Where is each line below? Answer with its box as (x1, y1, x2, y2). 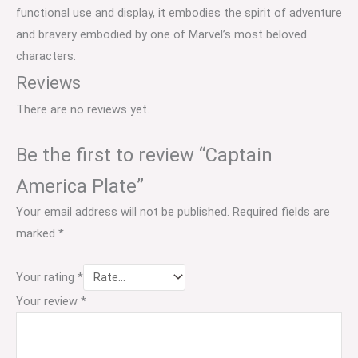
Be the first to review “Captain (16, 143, 272, 166)
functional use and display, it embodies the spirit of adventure (16, 5, 342, 20)
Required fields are (233, 205, 330, 220)
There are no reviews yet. (16, 101, 149, 117)
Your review (16, 294, 81, 309)
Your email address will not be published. (16, 205, 229, 220)
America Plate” (16, 174, 144, 197)
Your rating (16, 269, 78, 284)
